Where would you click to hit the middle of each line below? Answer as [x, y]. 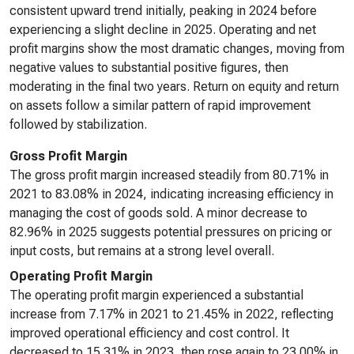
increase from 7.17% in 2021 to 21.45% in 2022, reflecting [171, 314]
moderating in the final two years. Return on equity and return [174, 87]
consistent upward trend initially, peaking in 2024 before [163, 11]
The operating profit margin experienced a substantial [156, 295]
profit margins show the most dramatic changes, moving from [177, 49]
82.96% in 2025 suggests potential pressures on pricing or [171, 232]
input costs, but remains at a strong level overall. [142, 251]
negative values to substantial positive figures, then [149, 68]
